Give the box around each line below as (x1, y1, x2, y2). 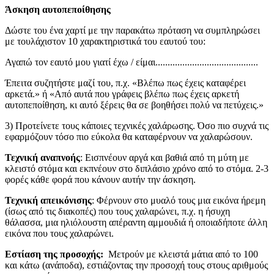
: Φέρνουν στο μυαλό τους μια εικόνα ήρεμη (92, 194, 265, 206)
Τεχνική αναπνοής (5, 152, 80, 163)
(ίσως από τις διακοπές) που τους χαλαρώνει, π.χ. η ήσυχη (5, 206, 230, 217)
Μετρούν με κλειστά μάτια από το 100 (103, 248, 258, 259)
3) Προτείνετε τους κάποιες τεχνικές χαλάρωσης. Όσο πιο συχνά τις (5, 120, 268, 131)
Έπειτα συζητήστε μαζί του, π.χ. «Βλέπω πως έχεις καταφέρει (5, 77, 246, 88)
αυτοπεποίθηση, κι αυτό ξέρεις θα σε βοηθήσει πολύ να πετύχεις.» (5, 99, 264, 110)
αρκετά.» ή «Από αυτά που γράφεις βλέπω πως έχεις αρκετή (5, 88, 239, 99)
